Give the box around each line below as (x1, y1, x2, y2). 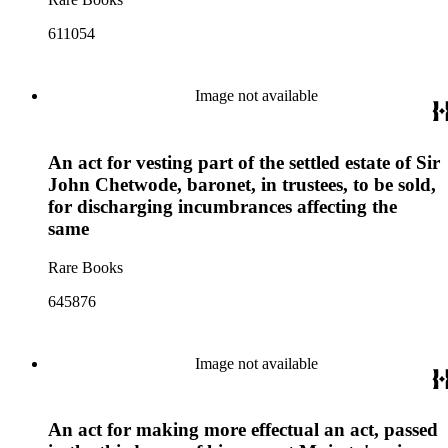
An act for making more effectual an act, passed (48, 419, 438, 441)
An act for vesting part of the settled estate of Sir (48, 151, 440, 173)
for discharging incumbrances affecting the (48, 195, 397, 217)
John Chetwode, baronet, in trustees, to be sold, (48, 173, 436, 195)
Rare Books (48, 258, 123, 276)
